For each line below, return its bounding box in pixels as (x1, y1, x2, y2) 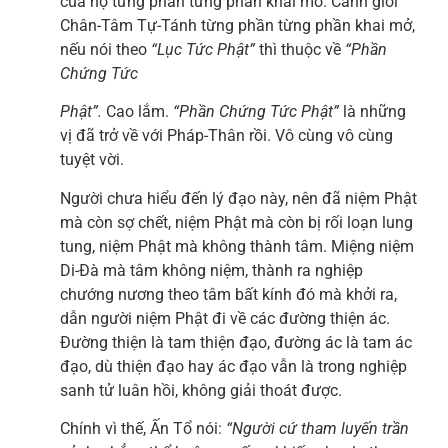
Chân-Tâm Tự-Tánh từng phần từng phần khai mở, (60, 15, 415, 35)
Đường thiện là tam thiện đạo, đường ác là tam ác (60, 332, 412, 352)
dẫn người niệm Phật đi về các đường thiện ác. (60, 308, 390, 328)
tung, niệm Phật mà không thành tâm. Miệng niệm (60, 236, 414, 256)
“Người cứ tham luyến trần (226, 418, 409, 438)
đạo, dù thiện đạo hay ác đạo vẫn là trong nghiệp (60, 356, 407, 376)
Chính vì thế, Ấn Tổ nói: (60, 418, 226, 438)
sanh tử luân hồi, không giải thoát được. (60, 380, 342, 400)
